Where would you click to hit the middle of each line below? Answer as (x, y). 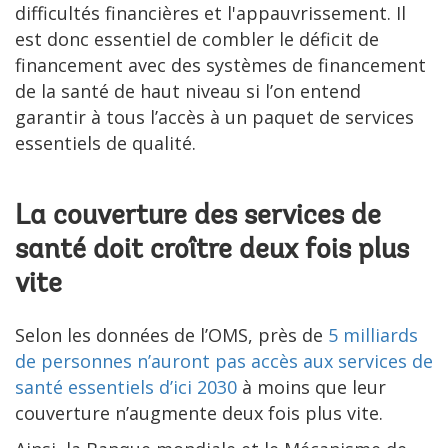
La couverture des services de (198, 217)
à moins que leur (311, 387)
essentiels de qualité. (105, 143)
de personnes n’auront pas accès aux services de (224, 361)
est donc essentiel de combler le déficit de (197, 39)
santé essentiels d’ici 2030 (126, 387)
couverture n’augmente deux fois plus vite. (199, 413)
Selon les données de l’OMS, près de (171, 335)
